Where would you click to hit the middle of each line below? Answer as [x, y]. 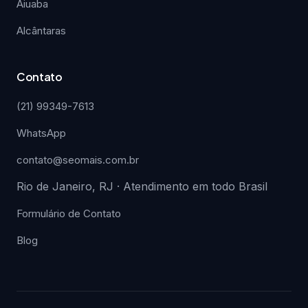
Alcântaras [41, 31]
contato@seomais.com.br [78, 160]
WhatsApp [41, 133]
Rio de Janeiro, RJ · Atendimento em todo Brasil [142, 186]
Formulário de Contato [69, 213]
